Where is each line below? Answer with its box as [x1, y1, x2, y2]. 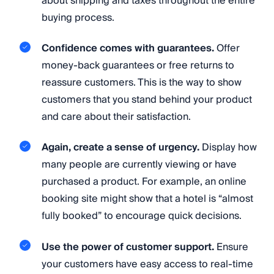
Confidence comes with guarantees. [42, 39, 214, 57]
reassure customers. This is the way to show [42, 73, 242, 91]
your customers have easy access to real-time [42, 255, 253, 273]
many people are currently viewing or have [42, 156, 237, 174]
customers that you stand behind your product [42, 91, 252, 108]
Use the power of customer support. [42, 238, 214, 256]
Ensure [214, 238, 248, 256]
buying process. [42, 9, 114, 26]
